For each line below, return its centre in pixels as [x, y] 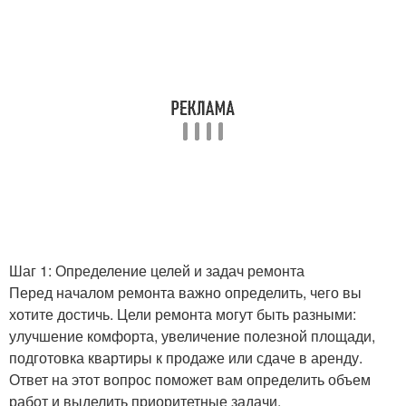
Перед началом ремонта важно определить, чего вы [185, 292]
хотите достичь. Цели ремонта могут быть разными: [183, 314]
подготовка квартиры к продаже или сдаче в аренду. [186, 358]
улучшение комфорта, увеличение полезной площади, [192, 336]
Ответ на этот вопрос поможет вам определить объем [190, 379]
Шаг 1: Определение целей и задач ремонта [157, 271]
